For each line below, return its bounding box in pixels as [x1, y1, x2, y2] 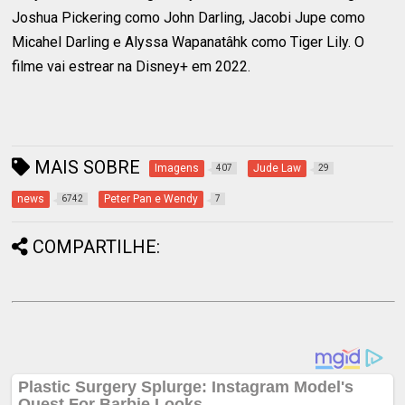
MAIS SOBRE [30, 156, 141, 179]
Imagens [155, 162, 200, 175]
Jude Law [253, 162, 302, 175]
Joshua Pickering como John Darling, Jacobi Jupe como [12, 9, 366, 27]
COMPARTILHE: [33, 236, 161, 259]
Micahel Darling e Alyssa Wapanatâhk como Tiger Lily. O [12, 33, 365, 52]
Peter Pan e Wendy [104, 193, 199, 206]
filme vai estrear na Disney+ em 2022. [12, 58, 251, 76]
